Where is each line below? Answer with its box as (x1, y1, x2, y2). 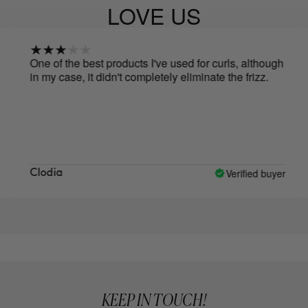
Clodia (1, 168, 35, 179)
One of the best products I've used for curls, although (1, 55, 256, 71)
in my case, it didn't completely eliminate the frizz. (1, 69, 241, 85)
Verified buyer (197, 166, 258, 180)
